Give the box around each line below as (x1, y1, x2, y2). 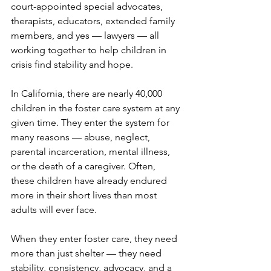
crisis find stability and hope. (11, 59, 133, 71)
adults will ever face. (11, 204, 97, 216)
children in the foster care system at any (11, 102, 182, 114)
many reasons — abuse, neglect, (11, 131, 152, 143)
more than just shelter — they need (11, 247, 164, 260)
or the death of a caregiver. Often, (11, 160, 158, 172)
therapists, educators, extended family (11, 15, 177, 27)
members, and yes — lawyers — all (11, 30, 162, 42)
